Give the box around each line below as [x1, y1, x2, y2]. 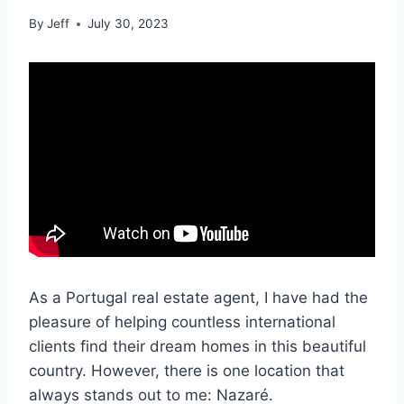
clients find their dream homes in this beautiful [29, 337, 366, 356]
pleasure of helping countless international [29, 313, 335, 332]
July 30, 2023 [87, 16, 170, 32]
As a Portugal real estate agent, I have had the [29, 289, 368, 308]
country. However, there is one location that [29, 362, 344, 381]
